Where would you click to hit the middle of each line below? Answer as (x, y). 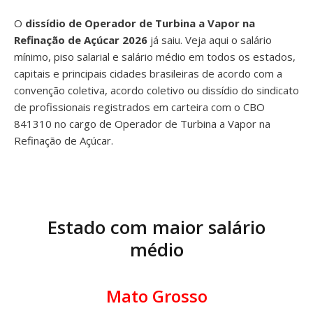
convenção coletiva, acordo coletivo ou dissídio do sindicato (156, 90)
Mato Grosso (156, 296)
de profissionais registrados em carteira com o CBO (139, 107)
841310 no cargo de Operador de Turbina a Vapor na (142, 124)
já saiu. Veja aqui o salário (210, 40)
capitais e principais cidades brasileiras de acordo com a (148, 73)
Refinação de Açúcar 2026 (81, 40)
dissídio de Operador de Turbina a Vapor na (140, 23)
